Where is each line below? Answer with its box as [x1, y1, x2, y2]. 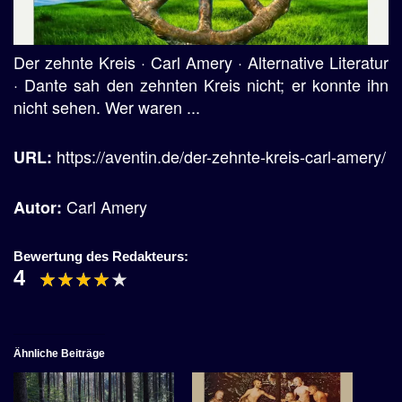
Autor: [13, 195, 66, 219]
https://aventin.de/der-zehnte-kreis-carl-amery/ [57, 144, 386, 168]
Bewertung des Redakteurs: [13, 248, 188, 264]
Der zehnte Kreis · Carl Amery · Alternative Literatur [13, 49, 389, 74]
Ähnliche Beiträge [13, 346, 105, 360]
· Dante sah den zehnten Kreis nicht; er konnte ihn [13, 72, 389, 96]
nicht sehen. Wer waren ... [13, 94, 200, 118]
